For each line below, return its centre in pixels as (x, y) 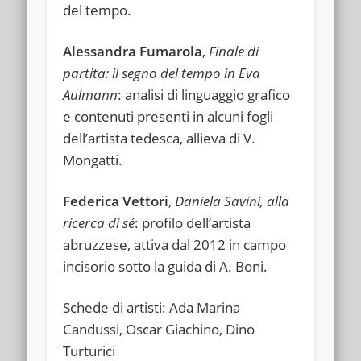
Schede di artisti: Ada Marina (152, 307)
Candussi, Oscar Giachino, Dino (159, 329)
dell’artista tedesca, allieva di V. (160, 138)
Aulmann (91, 94)
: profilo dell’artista (193, 222)
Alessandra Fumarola (133, 51)
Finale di (232, 51)
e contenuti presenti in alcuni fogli (168, 116)
